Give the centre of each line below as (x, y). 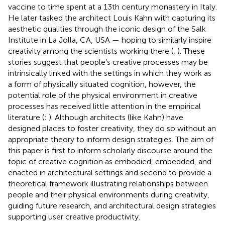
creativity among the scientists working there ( (91, 51)
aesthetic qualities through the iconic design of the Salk (107, 29)
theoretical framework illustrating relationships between (108, 183)
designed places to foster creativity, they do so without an (112, 128)
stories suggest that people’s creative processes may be (108, 62)
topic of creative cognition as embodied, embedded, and (110, 161)
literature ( (26, 117)
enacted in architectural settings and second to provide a (110, 172)
